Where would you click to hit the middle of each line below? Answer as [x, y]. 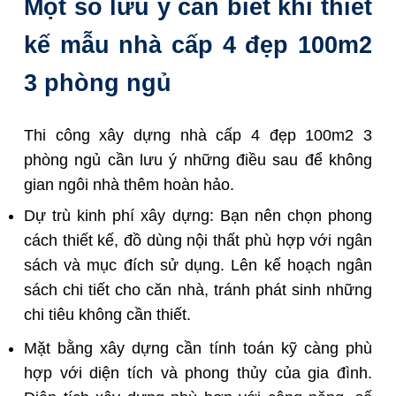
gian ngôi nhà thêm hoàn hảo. [129, 184]
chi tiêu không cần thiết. [107, 314]
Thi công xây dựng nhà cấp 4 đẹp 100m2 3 [198, 135]
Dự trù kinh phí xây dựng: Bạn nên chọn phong [198, 215]
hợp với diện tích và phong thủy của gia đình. [198, 373]
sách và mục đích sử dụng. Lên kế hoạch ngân [198, 265]
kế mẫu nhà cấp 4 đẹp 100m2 [198, 46]
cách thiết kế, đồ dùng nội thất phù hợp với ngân [198, 240]
